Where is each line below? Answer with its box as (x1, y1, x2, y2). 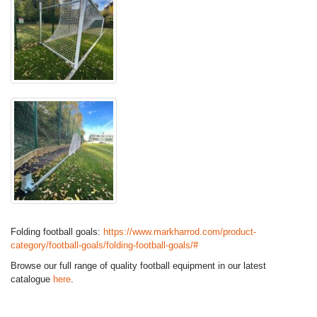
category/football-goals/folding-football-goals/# (11, 240, 198, 250)
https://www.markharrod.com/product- (103, 226, 256, 237)
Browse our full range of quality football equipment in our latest (11, 260, 266, 271)
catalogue (11, 274, 53, 284)
